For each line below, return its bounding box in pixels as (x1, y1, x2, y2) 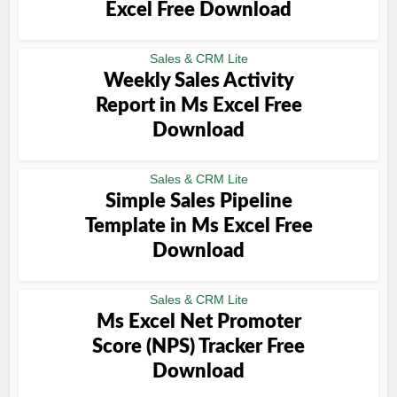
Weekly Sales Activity (103, 71, 294, 90)
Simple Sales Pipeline (105, 191, 292, 211)
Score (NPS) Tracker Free (92, 337, 305, 356)
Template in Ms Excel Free (84, 216, 313, 236)
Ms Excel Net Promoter (96, 312, 301, 331)
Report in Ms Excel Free (95, 96, 302, 115)
